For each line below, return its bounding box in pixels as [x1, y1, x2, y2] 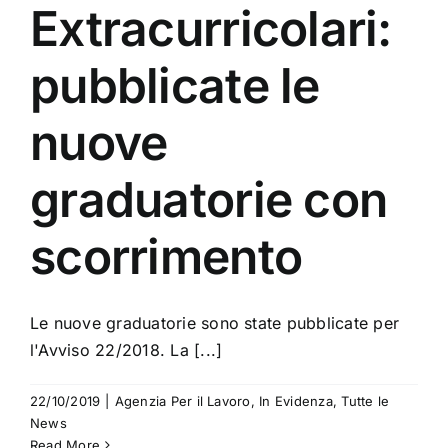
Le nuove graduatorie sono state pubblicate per [30, 313, 400, 334]
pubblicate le [30, 56, 320, 116]
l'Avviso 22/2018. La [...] [30, 340, 223, 361]
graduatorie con [30, 170, 388, 230]
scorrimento [30, 227, 303, 287]
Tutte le [341, 393, 390, 410]
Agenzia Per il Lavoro [114, 393, 251, 410]
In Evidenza [259, 393, 333, 410]
